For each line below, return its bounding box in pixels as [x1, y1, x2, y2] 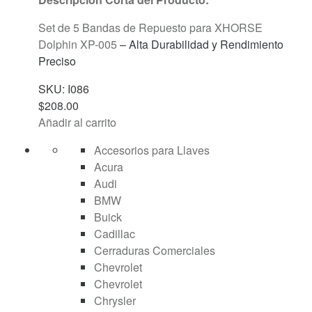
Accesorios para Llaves [94, 141, 210, 158]
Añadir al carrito [38, 114, 116, 130]
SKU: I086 [38, 80, 89, 97]
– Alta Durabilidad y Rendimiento [117, 36, 283, 52]
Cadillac [94, 225, 135, 242]
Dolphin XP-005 [38, 36, 117, 52]
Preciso [38, 52, 76, 69]
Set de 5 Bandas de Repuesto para [38, 19, 214, 36]
